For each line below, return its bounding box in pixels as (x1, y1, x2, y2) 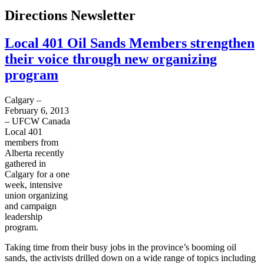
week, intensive (5, 180, 62, 190)
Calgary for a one (5, 169, 70, 180)
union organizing (5, 190, 68, 201)
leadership (5, 212, 42, 222)
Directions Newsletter (5, 8, 136, 24)
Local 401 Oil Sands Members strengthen (5, 35, 255, 51)
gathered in (5, 159, 46, 169)
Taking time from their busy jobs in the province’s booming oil (5, 242, 236, 253)
